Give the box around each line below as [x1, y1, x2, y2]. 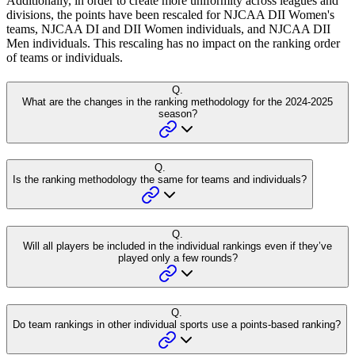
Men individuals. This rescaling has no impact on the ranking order [6, 36, 340, 50]
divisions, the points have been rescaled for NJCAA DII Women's [6, 7, 334, 21]
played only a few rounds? [117, 251, 238, 264]
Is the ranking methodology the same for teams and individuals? [13, 174, 307, 186]
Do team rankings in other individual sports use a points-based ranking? [13, 318, 341, 330]
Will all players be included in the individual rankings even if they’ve [23, 239, 332, 252]
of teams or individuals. [6, 50, 123, 64]
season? [158, 107, 197, 120]
